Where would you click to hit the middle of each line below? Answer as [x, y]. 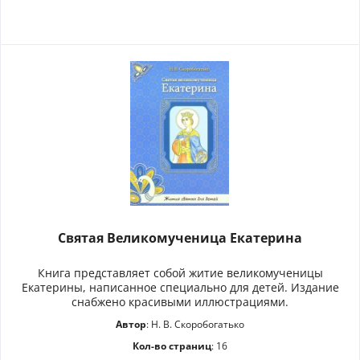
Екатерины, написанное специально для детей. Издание [180, 288]
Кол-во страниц [172, 346]
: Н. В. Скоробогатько [196, 325]
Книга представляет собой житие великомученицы [180, 273]
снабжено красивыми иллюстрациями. [180, 302]
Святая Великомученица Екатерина [180, 238]
